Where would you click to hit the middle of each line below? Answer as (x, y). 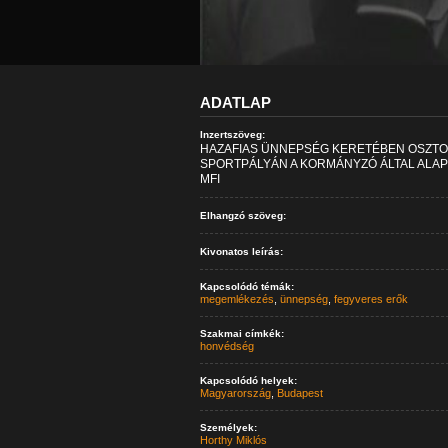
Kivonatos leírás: (241, 251)
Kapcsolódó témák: (246, 286)
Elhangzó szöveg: (242, 215)
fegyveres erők (370, 299)
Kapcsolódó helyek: (248, 380)
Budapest (299, 393)
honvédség (226, 346)
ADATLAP (235, 102)
